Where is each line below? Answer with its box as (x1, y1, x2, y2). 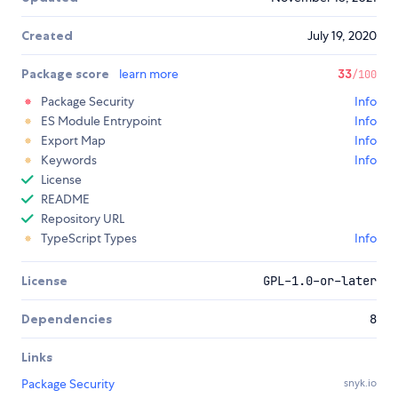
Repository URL (41, 211, 124, 227)
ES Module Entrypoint (41, 113, 162, 130)
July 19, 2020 (307, 28, 377, 44)
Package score (21, 66, 112, 83)
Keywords (41, 152, 97, 169)
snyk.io (344, 376, 377, 391)
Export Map (41, 132, 106, 149)
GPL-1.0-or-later (263, 273, 377, 290)
